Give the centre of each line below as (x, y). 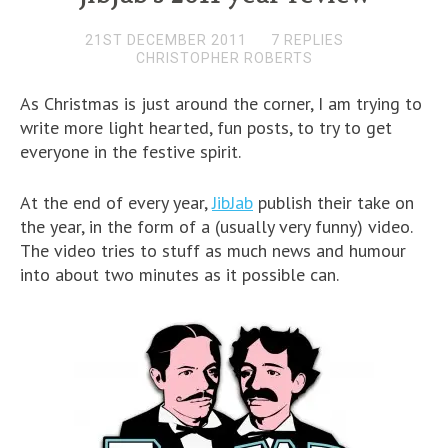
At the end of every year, (116, 202)
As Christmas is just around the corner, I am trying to (221, 103)
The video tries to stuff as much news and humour (213, 250)
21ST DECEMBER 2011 (165, 40)
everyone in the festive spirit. (130, 151)
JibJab (232, 202)
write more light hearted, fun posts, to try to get (206, 127)
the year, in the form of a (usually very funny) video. (216, 226)
